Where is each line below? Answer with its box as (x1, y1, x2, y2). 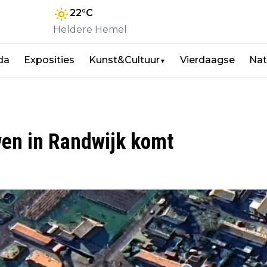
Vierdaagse (180, 54, 235, 66)
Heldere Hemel (53, 24, 127, 35)
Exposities (24, 54, 74, 66)
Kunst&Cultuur (89, 54, 160, 66)
